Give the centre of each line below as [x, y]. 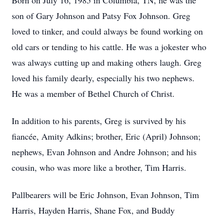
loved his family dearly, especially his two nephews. [103, 78]
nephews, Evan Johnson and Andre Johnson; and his [104, 152]
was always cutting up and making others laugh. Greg [107, 62]
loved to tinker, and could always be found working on [107, 31]
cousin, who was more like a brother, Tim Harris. [99, 167]
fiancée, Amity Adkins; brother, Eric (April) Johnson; [106, 136]
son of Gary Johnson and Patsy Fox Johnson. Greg [101, 16]
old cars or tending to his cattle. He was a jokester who [109, 47]
